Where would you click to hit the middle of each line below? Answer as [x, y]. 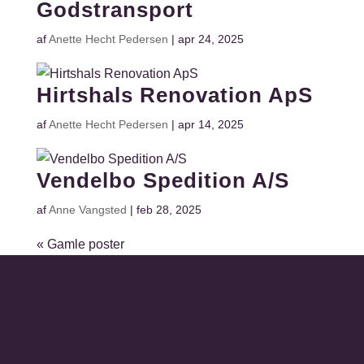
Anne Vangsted [87, 210]
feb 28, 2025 [169, 210]
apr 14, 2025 [210, 124]
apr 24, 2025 [210, 39]
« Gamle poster [80, 244]
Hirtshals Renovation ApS [174, 95]
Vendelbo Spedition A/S [162, 180]
